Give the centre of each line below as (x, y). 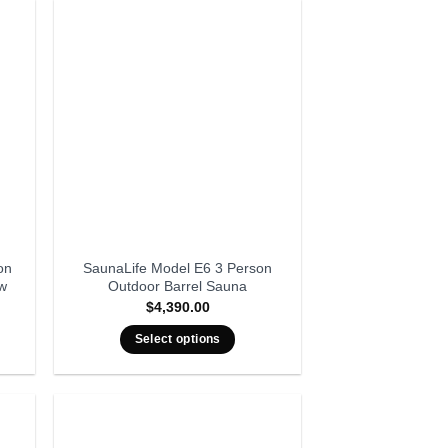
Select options (177, 339)
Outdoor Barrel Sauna (178, 286)
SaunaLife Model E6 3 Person (178, 268)
